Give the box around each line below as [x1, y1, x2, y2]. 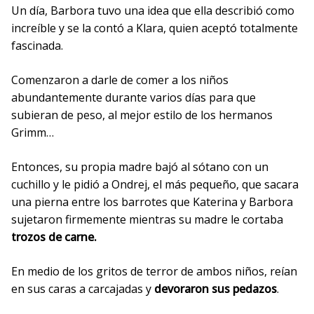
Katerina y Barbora [193, 193, 293, 210]
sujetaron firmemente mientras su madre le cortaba [11, 211, 283, 227]
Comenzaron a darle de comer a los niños [11, 71, 228, 88]
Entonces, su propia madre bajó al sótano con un [11, 158, 268, 175]
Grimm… [11, 124, 54, 140]
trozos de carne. [11, 228, 97, 245]
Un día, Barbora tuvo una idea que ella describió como [11, 2, 294, 18]
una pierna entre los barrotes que [11, 193, 193, 210]
